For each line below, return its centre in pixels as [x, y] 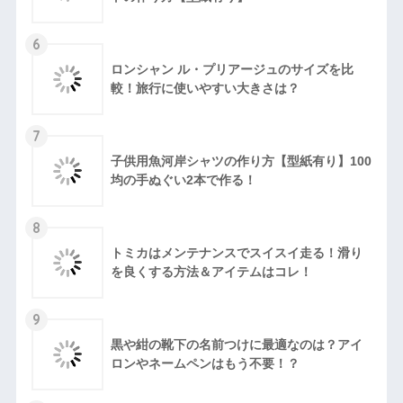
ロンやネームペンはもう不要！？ [205, 364]
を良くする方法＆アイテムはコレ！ [211, 272]
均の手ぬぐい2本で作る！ [183, 180]
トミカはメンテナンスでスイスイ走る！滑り [236, 253]
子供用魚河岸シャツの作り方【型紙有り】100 [241, 161]
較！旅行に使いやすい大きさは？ [205, 89]
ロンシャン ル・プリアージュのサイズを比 [232, 70]
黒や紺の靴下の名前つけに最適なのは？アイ [236, 345]
